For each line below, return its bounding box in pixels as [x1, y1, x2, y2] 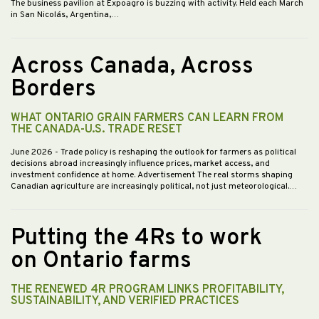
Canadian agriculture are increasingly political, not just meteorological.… [11, 181, 297, 193]
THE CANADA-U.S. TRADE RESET [11, 122, 182, 137]
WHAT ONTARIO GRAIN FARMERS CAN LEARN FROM [11, 111, 283, 126]
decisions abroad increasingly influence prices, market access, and [11, 158, 270, 170]
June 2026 [11, 147, 55, 159]
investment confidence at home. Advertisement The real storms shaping [11, 169, 293, 182]
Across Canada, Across [11, 53, 253, 82]
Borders [11, 75, 96, 105]
